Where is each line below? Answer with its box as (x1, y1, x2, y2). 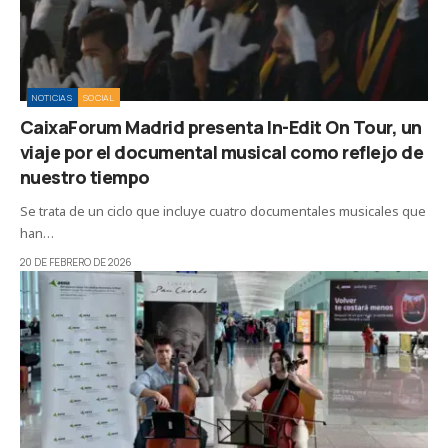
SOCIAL (82, 90, 115, 104)
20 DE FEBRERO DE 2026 (20, 254, 132, 269)
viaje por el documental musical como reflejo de (20, 139, 424, 164)
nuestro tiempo (20, 164, 150, 189)
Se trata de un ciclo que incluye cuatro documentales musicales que (20, 201, 426, 220)
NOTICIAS (32, 90, 73, 104)
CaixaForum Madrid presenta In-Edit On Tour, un (20, 114, 422, 139)
